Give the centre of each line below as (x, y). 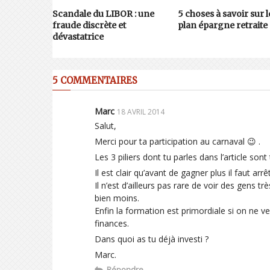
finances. (112, 223)
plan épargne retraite (222, 25)
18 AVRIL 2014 (141, 111)
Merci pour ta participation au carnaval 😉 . (177, 141)
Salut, (105, 125)
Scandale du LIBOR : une (103, 14)
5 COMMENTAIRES (95, 80)
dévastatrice (78, 36)
